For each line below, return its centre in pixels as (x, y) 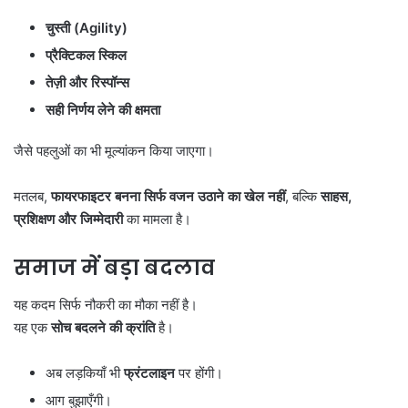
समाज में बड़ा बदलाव (114, 268)
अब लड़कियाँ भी (85, 372)
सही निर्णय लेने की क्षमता (103, 110)
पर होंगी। (199, 372)
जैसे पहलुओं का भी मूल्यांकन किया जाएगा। (114, 151)
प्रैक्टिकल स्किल (86, 56)
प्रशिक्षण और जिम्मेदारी (68, 219)
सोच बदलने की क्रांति (103, 327)
